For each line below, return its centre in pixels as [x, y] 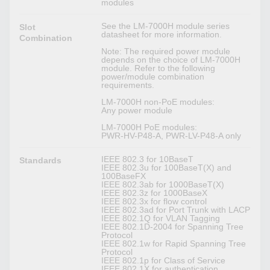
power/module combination [153, 77]
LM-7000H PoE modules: [149, 127]
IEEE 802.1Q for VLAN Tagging [161, 218]
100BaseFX [124, 176]
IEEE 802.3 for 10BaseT [148, 159]
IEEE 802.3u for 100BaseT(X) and [167, 168]
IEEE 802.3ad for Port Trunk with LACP [176, 210]
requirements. [128, 85]
